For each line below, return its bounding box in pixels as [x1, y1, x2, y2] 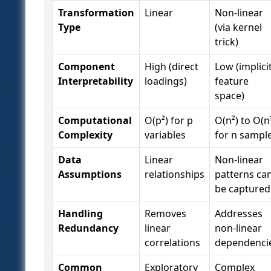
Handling [58, 207, 103, 221]
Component [58, 60, 115, 74]
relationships [145, 168, 204, 181]
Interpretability [58, 74, 133, 88]
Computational [58, 114, 132, 128]
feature [215, 74, 249, 88]
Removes [145, 207, 186, 221]
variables [145, 128, 186, 142]
